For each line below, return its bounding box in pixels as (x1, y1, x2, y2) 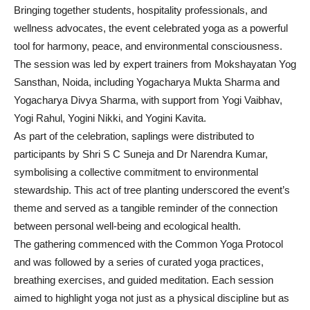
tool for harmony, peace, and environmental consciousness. (14, 40, 282, 53)
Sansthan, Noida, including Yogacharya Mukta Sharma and (14, 76, 280, 89)
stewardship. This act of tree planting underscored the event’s (14, 184, 290, 197)
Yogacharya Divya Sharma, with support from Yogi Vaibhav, (14, 94, 282, 107)
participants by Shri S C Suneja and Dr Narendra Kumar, (14, 148, 268, 161)
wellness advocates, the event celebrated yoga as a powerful (14, 22, 288, 35)
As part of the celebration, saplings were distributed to (14, 130, 254, 143)
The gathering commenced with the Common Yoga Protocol (14, 238, 283, 250)
